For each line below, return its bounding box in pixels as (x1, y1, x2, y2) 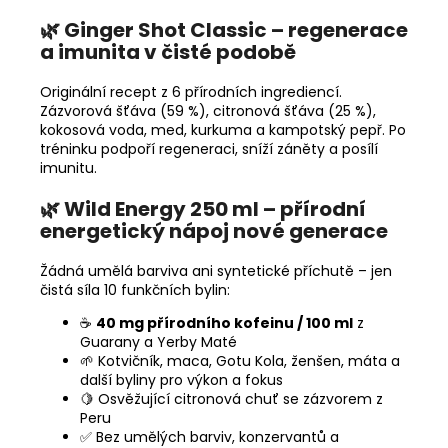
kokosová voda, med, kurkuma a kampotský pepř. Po (40, 119, 406, 140)
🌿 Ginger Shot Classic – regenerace (40, 15, 408, 44)
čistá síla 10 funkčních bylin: (40, 279, 230, 300)
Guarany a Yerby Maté (80, 331, 237, 352)
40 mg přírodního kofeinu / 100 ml (96, 312, 353, 333)
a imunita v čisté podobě (40, 37, 296, 66)
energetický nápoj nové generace (40, 216, 388, 245)
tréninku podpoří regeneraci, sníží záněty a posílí (40, 138, 378, 159)
